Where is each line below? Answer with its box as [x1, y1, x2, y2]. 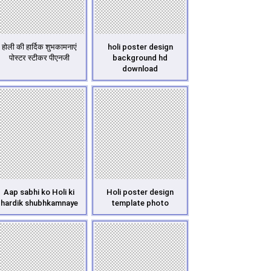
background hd [113, 53, 168, 62]
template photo [111, 198, 169, 207]
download [122, 64, 158, 73]
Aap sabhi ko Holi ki [4, 188, 74, 197]
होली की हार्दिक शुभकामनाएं [1, 42, 77, 51]
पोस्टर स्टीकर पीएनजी [8, 53, 70, 62]
